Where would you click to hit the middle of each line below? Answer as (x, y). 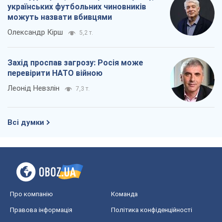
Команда (124, 194)
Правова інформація (41, 210)
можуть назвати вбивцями (60, 17)
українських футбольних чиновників (77, 6)
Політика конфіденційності (152, 210)
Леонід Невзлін (33, 88)
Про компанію (31, 194)
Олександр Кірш (35, 32)
